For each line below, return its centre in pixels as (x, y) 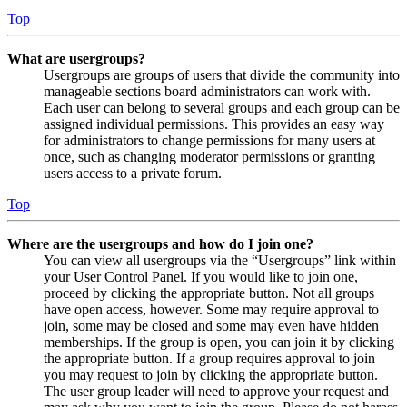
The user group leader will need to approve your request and (216, 391)
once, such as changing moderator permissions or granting (209, 156)
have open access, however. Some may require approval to (211, 309)
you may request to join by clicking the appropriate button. (211, 374)
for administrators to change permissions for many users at (209, 140)
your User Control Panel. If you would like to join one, (201, 276)
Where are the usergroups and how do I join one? (160, 243)
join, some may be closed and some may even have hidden (211, 325)
